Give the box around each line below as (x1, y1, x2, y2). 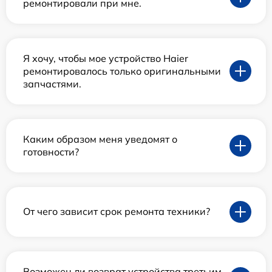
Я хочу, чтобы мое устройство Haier (23, 52, 188, 64)
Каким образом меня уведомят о (23, 132, 177, 145)
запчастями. (23, 77, 81, 90)
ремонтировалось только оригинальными (23, 64, 221, 77)
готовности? (23, 145, 79, 158)
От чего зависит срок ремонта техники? (23, 205, 210, 218)
